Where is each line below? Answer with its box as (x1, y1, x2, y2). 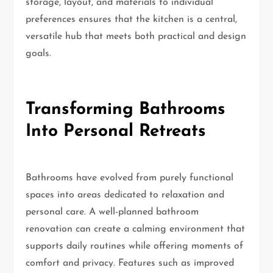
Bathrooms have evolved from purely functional (26, 172, 234, 183)
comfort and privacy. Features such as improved (26, 258, 235, 268)
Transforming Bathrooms (26, 101, 226, 118)
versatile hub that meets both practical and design (26, 31, 247, 41)
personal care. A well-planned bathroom (26, 207, 199, 217)
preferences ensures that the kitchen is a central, (26, 14, 238, 24)
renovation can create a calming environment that (26, 224, 246, 234)
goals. (26, 48, 52, 58)
